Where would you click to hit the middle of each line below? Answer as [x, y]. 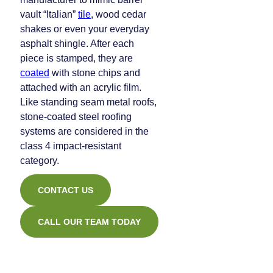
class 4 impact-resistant [71, 146]
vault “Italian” [49, 14]
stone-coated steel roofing [76, 117]
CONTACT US [66, 190]
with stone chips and [95, 73]
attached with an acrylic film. [81, 87]
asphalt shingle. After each [77, 44]
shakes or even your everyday [85, 29]
